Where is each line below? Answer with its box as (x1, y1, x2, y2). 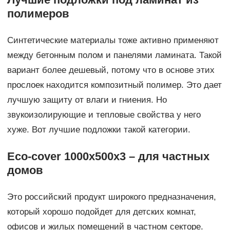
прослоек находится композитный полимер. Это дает (7, 80, 222, 90)
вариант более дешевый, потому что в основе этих (7, 65, 215, 75)
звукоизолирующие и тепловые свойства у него (7, 110, 201, 120)
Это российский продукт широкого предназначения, (7, 192, 216, 202)
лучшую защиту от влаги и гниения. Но (7, 95, 167, 105)
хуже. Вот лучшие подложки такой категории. (7, 125, 190, 135)
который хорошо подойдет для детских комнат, (7, 207, 196, 217)
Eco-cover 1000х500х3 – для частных (7, 150, 209, 163)
